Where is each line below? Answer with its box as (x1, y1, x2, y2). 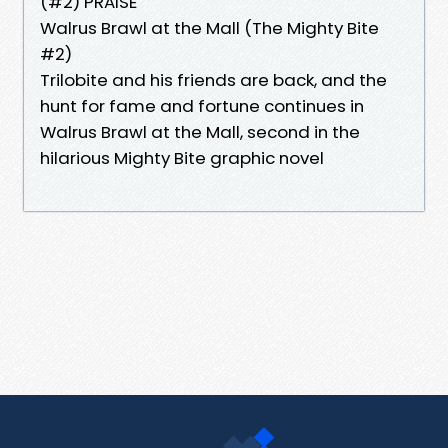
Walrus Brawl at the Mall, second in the (40, 119, 360, 144)
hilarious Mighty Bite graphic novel (40, 145, 328, 170)
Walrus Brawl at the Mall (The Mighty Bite (40, 15, 379, 40)
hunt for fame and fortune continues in (40, 93, 364, 118)
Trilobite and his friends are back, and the (40, 67, 387, 92)
